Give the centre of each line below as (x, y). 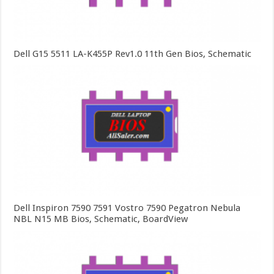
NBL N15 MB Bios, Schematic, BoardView (101, 219)
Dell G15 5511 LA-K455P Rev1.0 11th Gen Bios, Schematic (133, 54)
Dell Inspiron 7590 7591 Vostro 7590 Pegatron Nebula (127, 208)
